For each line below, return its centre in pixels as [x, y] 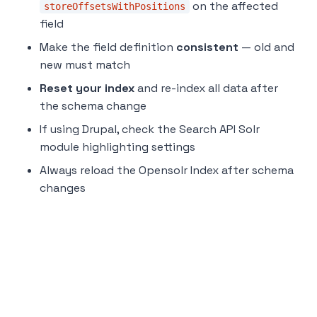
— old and [266, 47]
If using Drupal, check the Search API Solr [150, 129]
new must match [85, 65]
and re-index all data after [206, 88]
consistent [207, 47]
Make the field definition [108, 47]
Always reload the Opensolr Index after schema [167, 171]
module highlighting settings [117, 147]
